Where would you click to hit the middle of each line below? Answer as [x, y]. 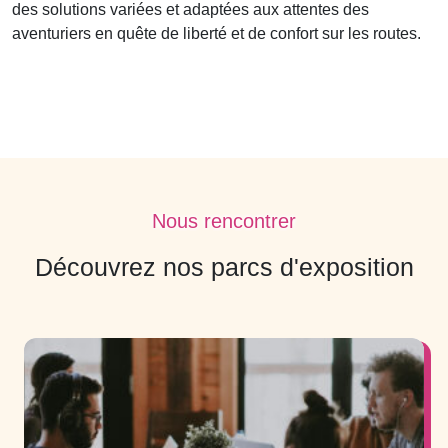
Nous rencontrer [224, 221]
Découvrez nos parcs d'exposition [224, 267]
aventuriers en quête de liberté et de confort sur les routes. [216, 33]
